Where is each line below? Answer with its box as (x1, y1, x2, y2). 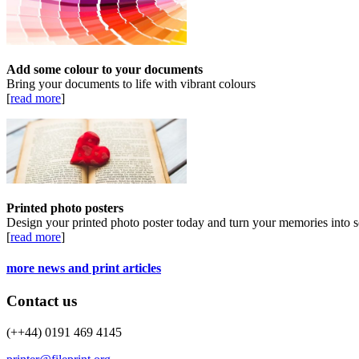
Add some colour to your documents (6, 62, 203, 76)
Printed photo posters (6, 200, 123, 215)
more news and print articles (6, 261, 161, 276)
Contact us (6, 292, 77, 310)
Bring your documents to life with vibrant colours (6, 76, 256, 91)
